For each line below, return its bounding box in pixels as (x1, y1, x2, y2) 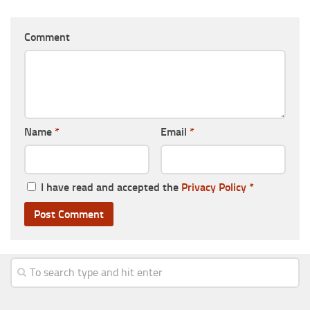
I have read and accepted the (41, 180, 181, 194)
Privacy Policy (181, 180, 246, 194)
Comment (24, 30, 70, 44)
